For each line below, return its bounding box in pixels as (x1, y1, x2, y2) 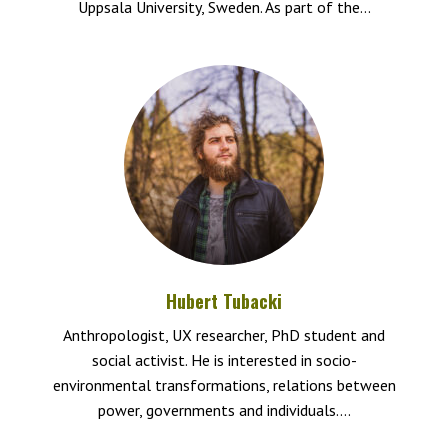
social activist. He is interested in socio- (91, 350, 357, 370)
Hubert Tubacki (166, 288, 282, 314)
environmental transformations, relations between (52, 375, 396, 395)
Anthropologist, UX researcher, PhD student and (63, 325, 385, 345)
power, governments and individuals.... (97, 400, 351, 420)
